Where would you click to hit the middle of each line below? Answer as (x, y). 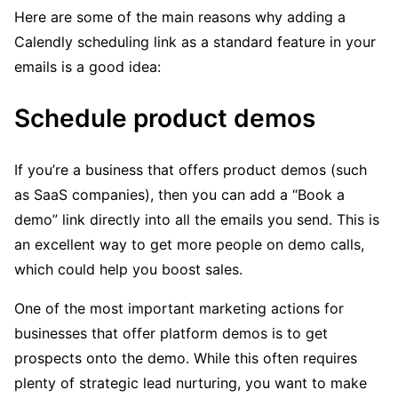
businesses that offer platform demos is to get (171, 334)
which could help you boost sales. (128, 270)
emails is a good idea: (88, 67)
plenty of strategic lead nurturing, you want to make (191, 383)
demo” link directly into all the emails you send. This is (197, 220)
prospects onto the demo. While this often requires (186, 358)
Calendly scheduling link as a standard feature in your (195, 42)
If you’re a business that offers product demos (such (191, 170)
